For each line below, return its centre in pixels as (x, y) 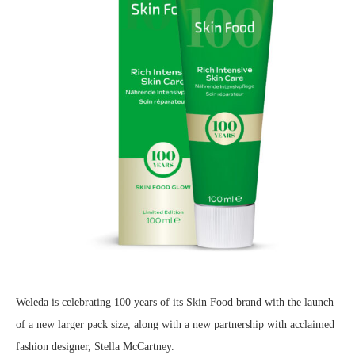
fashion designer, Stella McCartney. (95, 346)
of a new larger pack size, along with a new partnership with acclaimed (175, 324)
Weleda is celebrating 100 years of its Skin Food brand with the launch (175, 302)
